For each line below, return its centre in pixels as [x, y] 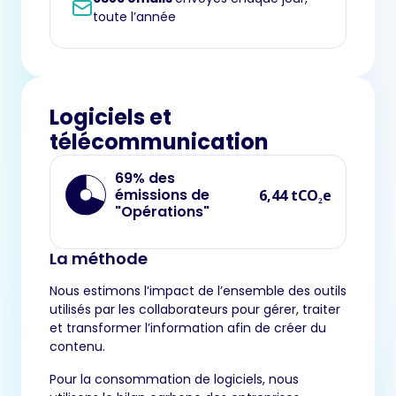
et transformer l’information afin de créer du [188, 328]
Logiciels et [110, 118]
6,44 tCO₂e [295, 195]
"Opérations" [162, 212]
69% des [145, 179]
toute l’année [134, 17]
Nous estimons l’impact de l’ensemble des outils [198, 291]
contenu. [77, 347]
